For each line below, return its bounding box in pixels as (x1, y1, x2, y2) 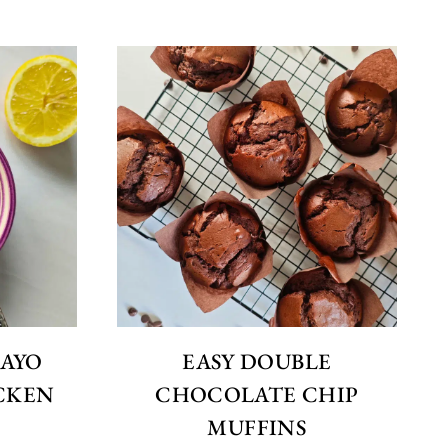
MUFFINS (207, 412, 307, 442)
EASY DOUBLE (182, 346, 332, 376)
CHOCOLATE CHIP (155, 379, 359, 409)
